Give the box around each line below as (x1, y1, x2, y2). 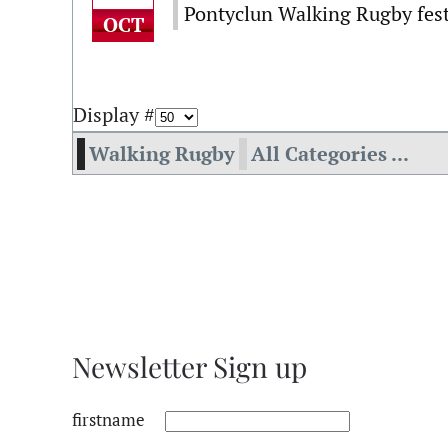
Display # (73, 101, 155, 128)
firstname (72, 408, 145, 431)
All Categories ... (251, 140, 409, 167)
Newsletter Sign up (72, 348, 307, 385)
